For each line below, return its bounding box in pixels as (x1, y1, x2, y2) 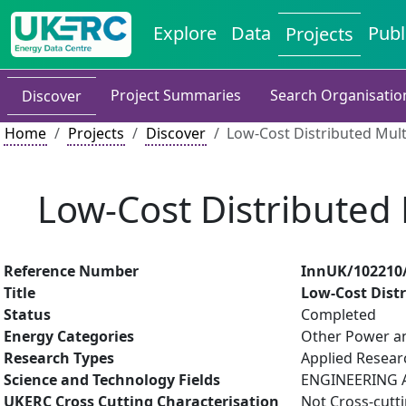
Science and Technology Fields (4, 370, 220, 390)
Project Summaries (111, 85, 241, 105)
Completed (301, 304, 376, 324)
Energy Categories (4, 326, 134, 346)
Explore (153, 21, 217, 45)
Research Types (4, 348, 114, 368)
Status (4, 304, 51, 324)
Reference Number (4, 261, 139, 281)
